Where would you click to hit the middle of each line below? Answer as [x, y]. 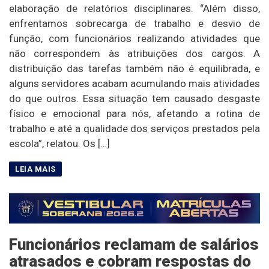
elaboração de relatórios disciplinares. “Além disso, [134, 8]
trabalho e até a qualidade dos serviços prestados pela [134, 128]
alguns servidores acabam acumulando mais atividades [134, 83]
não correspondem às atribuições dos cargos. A [134, 53]
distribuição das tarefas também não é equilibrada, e [134, 68]
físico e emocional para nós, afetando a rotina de [134, 113]
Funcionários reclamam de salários [134, 244]
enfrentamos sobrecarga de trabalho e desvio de [134, 23]
